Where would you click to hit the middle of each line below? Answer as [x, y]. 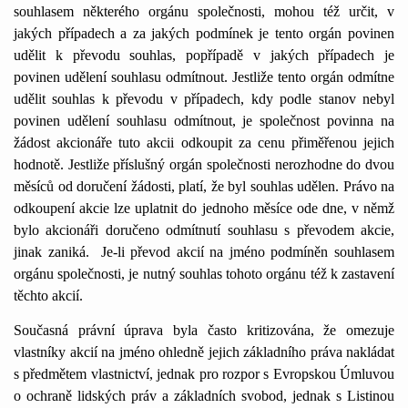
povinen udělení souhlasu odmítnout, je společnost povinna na [204, 121]
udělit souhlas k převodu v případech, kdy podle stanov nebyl [204, 99]
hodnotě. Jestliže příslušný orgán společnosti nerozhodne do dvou [204, 164]
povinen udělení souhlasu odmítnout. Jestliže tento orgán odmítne [204, 77]
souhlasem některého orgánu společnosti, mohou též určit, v [204, 11]
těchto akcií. [48, 296]
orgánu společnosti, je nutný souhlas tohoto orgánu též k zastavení [204, 274]
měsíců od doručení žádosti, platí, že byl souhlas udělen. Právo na [204, 186]
